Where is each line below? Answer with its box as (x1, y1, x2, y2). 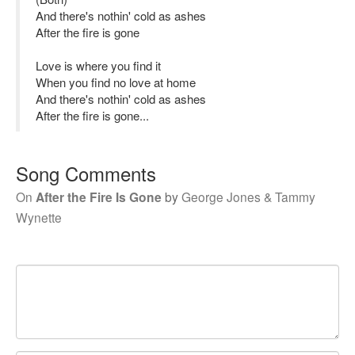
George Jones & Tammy (181, 188, 315, 205)
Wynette (16, 208, 62, 226)
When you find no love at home (36, 74, 196, 90)
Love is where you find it (36, 57, 161, 74)
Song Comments (16, 159, 156, 187)
